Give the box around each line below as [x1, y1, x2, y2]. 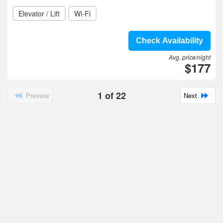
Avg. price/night [169, 53, 211, 61]
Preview [26, 92, 49, 100]
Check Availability [136, 36, 203, 45]
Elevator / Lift [18, 8, 60, 18]
